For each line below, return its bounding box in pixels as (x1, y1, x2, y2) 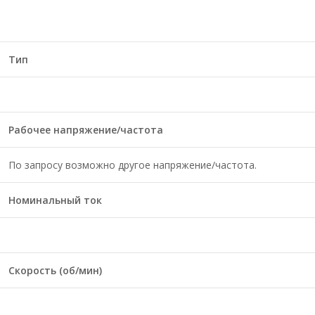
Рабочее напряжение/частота (8, 123, 163, 136)
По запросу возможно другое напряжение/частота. (8, 158, 257, 172)
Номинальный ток (8, 193, 102, 207)
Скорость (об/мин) (8, 264, 102, 277)
